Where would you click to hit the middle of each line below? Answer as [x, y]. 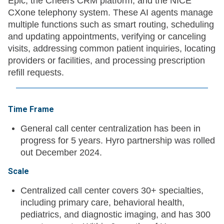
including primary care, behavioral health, [102, 203]
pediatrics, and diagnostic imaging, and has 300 [115, 215]
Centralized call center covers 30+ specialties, [112, 191]
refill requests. [36, 73]
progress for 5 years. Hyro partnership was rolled [118, 141]
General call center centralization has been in [110, 129]
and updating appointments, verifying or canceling [107, 37]
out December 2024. [61, 153]
